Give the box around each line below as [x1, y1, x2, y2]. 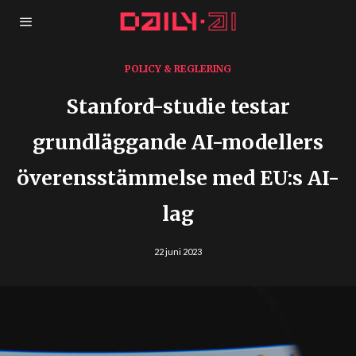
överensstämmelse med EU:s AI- [16, 165, 339, 191]
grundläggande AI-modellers [32, 130, 323, 155]
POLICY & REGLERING [124, 63, 231, 75]
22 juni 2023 [153, 246, 202, 257]
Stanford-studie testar [65, 94, 290, 119]
